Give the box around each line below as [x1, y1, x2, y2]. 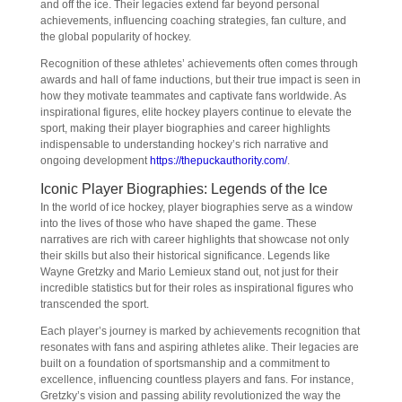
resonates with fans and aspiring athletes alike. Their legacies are [39, 341, 359, 354]
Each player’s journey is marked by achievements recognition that [39, 325, 360, 337]
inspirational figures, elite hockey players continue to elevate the [39, 106, 352, 118]
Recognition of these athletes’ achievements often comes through [39, 57, 358, 70]
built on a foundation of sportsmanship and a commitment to [39, 357, 330, 370]
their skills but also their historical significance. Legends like [39, 249, 330, 262]
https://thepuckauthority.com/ [149, 154, 287, 167]
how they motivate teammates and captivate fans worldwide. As [39, 90, 346, 102]
